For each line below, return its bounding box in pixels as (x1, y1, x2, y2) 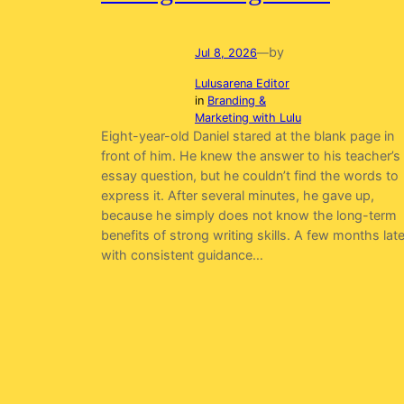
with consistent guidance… (101, 247, 263, 263)
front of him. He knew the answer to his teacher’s (101, 148, 400, 164)
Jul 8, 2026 (195, 45, 257, 60)
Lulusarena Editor (195, 77, 289, 91)
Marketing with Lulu (195, 111, 301, 125)
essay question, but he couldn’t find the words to (101, 168, 399, 184)
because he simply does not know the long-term (101, 207, 397, 224)
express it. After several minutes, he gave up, (101, 188, 374, 204)
